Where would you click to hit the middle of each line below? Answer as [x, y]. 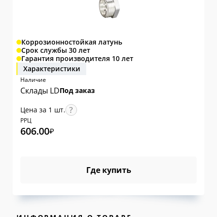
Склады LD [40, 91]
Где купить [108, 170]
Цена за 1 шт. [43, 110]
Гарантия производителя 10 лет [77, 58]
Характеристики [52, 69]
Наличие [33, 80]
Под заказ [77, 90]
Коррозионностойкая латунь [71, 42]
